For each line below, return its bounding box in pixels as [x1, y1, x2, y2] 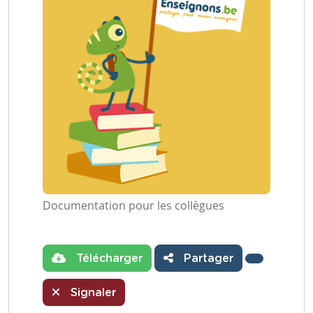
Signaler [67, 287, 116, 298]
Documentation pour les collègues [43, 198, 224, 213]
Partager [180, 253, 233, 264]
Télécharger [73, 253, 143, 264]
